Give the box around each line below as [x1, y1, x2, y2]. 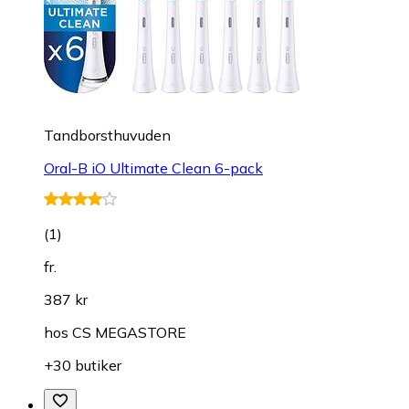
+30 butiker [44, 356, 121, 375]
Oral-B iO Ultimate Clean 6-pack [44, 159, 263, 178]
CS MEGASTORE [72, 323, 186, 342]
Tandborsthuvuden [44, 126, 171, 145]
